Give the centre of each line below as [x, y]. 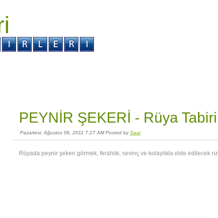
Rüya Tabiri [180, 118]
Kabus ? [47, 64]
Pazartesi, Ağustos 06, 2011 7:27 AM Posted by [75, 133]
